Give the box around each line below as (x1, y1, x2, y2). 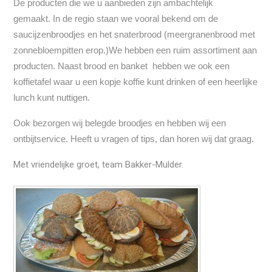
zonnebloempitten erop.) (13, 45, 109, 56)
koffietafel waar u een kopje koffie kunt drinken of (13, 76, 208, 87)
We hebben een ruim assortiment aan (109, 45, 257, 56)
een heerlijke (208, 76, 258, 87)
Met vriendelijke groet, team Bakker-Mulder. (13, 159, 184, 171)
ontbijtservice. (13, 134, 71, 144)
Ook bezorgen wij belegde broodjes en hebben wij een (13, 118, 226, 129)
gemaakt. (13, 13, 53, 24)
